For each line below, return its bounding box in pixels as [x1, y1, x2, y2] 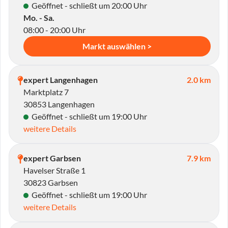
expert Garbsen [23, 153, 81, 163]
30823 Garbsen [23, 178, 78, 187]
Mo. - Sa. [23, 13, 54, 22]
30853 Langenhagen [23, 99, 95, 109]
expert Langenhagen [23, 75, 98, 84]
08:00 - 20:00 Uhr [23, 25, 85, 35]
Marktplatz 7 [23, 87, 69, 97]
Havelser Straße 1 [23, 165, 85, 175]
